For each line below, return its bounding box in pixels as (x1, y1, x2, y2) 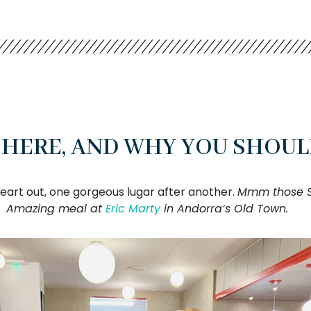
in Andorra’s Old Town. (160, 201, 288, 217)
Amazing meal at (6, 201, 106, 217)
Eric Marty (106, 201, 160, 217)
